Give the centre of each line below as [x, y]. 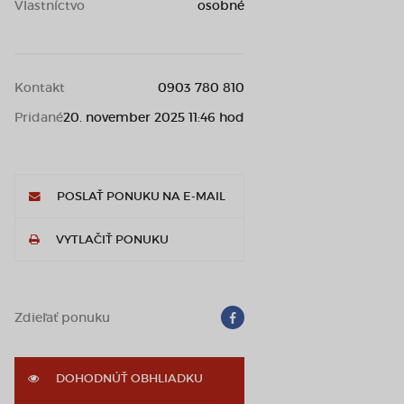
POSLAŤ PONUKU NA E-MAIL [140, 196]
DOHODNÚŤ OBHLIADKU [128, 378]
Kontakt [40, 87]
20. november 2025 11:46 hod [154, 117]
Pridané [39, 117]
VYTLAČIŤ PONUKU [111, 239]
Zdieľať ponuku [62, 317]
